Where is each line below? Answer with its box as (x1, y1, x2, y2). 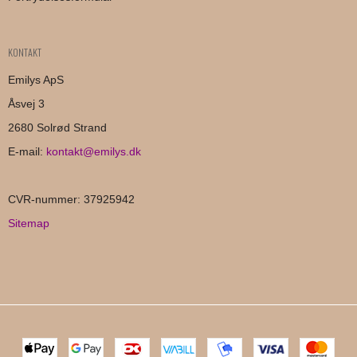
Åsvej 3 (8, 96, 45, 110)
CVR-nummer (8, 192, 77, 206)
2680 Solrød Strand (8, 120, 107, 134)
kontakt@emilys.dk (46, 144, 141, 158)
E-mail (8, 144, 40, 158)
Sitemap (8, 216, 49, 229)
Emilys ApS (8, 73, 64, 86)
